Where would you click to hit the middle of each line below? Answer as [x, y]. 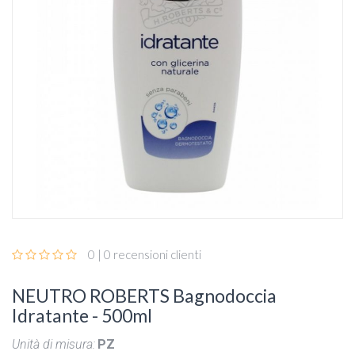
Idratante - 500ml [82, 315]
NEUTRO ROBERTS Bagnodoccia [144, 295]
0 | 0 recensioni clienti [145, 254]
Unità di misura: [53, 344]
